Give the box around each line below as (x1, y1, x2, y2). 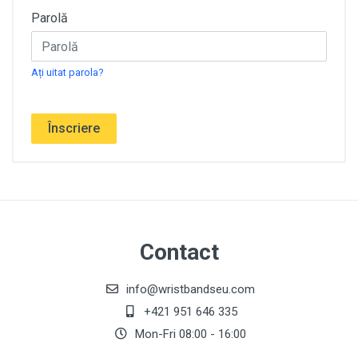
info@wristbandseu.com (125, 282, 255, 296)
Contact (139, 239, 219, 265)
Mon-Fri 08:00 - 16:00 (131, 327, 246, 341)
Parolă (31, 10, 68, 26)
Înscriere (48, 121, 100, 136)
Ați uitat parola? (31, 66, 103, 78)
